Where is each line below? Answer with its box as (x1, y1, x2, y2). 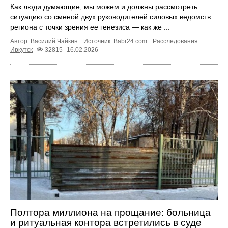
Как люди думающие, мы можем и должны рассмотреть (10, 2, 197, 11)
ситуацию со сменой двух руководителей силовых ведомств (10, 12, 211, 21)
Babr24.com (113, 37, 147, 45)
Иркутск (10, 46, 33, 53)
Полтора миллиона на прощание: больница (10, 207, 211, 218)
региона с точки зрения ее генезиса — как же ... (10, 22, 170, 31)
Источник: (83, 37, 113, 45)
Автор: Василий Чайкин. (10, 37, 81, 45)
